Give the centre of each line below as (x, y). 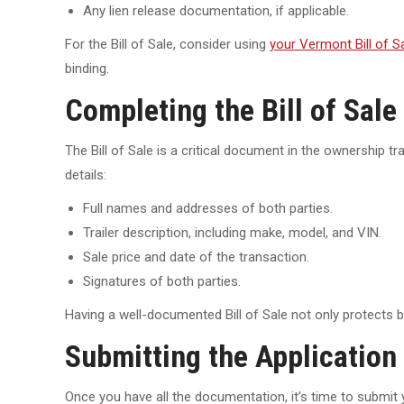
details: (86, 175)
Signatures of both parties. (162, 281)
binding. (87, 69)
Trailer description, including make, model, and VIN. (232, 233)
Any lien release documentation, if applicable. (216, 11)
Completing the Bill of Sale (231, 110)
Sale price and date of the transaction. (196, 257)
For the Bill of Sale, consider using (167, 44)
